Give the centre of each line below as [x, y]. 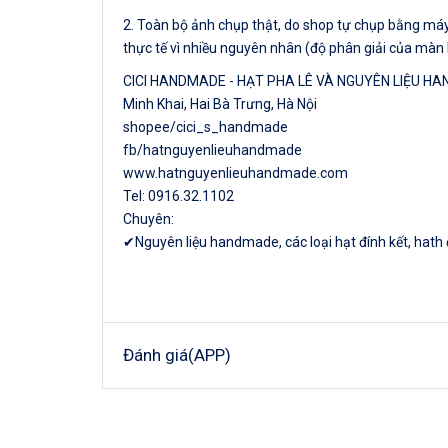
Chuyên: [148, 219]
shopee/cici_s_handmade [205, 127]
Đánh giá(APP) [177, 355]
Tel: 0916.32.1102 [178, 196]
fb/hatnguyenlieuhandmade [212, 150]
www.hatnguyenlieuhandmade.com [235, 173]
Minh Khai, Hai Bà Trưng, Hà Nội [220, 104]
